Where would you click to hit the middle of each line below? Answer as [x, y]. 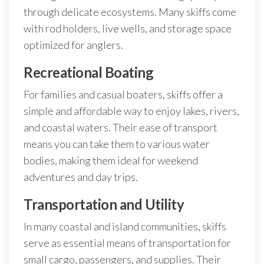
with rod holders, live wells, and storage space [128, 28]
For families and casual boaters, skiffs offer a [123, 94]
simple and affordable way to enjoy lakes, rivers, [131, 111]
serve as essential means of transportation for [127, 243]
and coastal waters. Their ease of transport [121, 127]
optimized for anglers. [73, 45]
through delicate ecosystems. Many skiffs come [130, 12]
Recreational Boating [89, 72]
